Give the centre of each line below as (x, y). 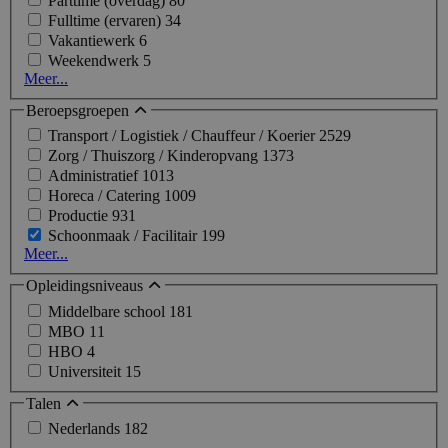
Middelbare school (108, 311)
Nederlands (86, 429)
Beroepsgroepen (79, 110)
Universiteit (86, 371)
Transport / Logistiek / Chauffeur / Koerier (183, 136)
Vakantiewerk (93, 40)
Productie (80, 216)
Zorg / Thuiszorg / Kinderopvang (155, 156)
